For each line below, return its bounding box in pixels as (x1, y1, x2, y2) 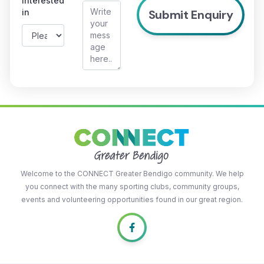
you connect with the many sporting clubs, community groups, (25, 182, 239, 191)
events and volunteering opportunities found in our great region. (21, 195, 243, 204)
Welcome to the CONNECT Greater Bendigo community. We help (20, 169, 244, 178)
